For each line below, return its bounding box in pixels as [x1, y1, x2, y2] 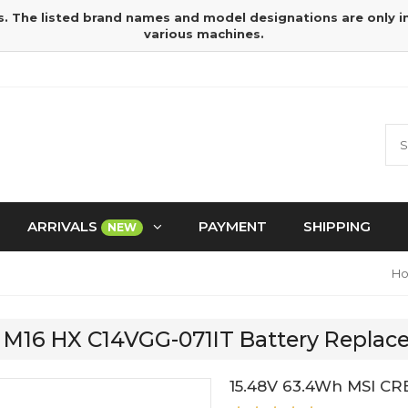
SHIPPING [303, 218, 371, 235]
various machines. [144, 26, 264, 41]
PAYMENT [199, 218, 267, 235]
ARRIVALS [27, 218, 101, 235]
